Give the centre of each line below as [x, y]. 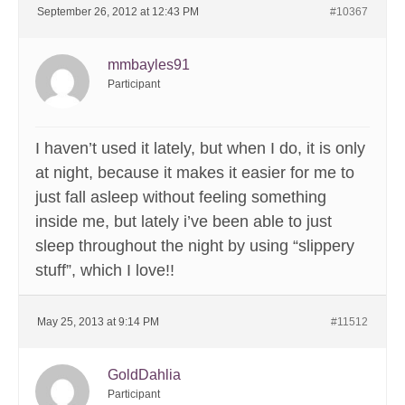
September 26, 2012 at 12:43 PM [118, 12]
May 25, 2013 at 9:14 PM [98, 322]
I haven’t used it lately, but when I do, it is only [200, 149]
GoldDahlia [144, 375]
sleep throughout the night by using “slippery [195, 246]
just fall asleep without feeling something [181, 198]
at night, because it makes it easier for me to [195, 173]
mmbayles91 [149, 65]
